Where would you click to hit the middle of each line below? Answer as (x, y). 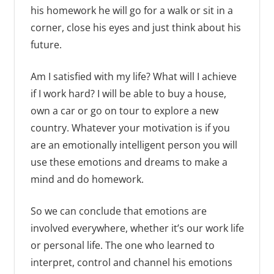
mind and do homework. (87, 180)
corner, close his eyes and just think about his (135, 28)
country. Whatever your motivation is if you (130, 128)
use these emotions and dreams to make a (129, 162)
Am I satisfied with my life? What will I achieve (133, 77)
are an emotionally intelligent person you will (134, 145)
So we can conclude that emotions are (118, 211)
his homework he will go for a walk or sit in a (131, 11)
